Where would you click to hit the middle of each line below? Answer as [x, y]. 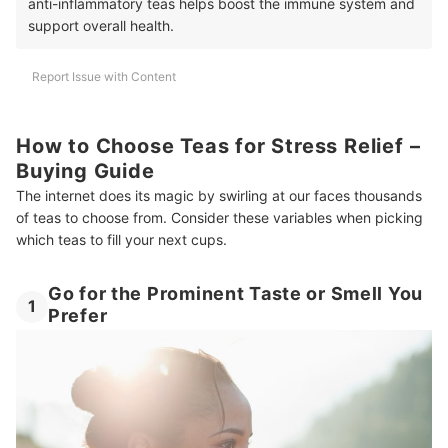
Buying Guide [85, 170]
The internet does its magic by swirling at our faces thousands [219, 196]
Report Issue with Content [104, 76]
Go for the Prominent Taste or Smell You [236, 294]
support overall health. [101, 25]
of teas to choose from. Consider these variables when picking [219, 218]
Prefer [78, 316]
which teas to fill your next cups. [121, 240]
